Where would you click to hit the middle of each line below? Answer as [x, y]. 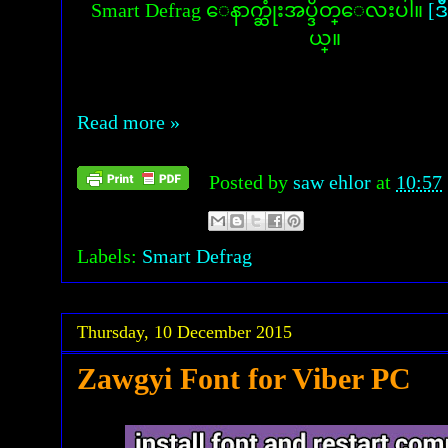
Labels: [109, 256]
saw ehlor [334, 182]
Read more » [128, 122]
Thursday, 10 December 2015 [184, 332]
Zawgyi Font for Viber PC [244, 378]
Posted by [251, 182]
